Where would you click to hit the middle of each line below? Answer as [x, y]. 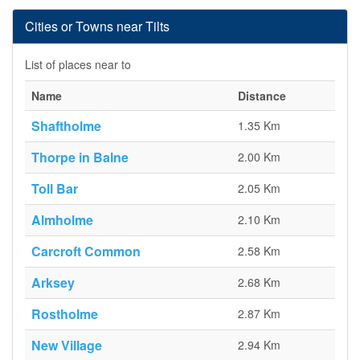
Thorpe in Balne [80, 157]
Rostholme [65, 314]
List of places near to [78, 64]
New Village [67, 345]
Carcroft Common [86, 251]
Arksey [53, 282]
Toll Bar [55, 188]
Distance [262, 96]
